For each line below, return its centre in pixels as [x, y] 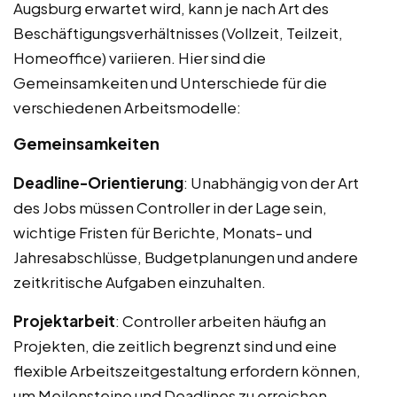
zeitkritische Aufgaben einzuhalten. [140, 281]
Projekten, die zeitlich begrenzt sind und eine [175, 345]
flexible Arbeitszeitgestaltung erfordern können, [187, 370]
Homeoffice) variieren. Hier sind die [140, 57]
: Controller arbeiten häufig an [221, 320]
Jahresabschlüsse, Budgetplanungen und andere [186, 257]
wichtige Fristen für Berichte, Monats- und [163, 232]
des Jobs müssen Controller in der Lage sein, [170, 207]
